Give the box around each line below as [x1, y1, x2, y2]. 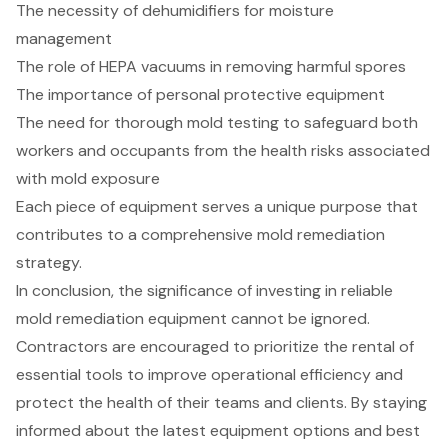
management [16, 28, 112, 50]
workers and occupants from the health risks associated [16, 140, 430, 162]
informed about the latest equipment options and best [16, 420, 420, 442]
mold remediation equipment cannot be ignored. [16, 308, 370, 330]
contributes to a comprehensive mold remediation [16, 224, 385, 246]
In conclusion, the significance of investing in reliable [16, 280, 393, 302]
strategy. [16, 252, 82, 274]
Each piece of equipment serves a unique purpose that [16, 196, 418, 218]
